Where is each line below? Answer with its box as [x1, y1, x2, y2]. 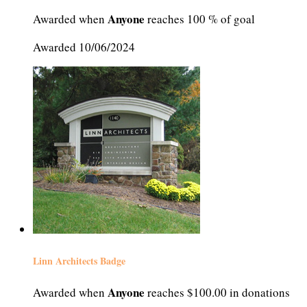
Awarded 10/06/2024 [33, 39, 135, 56]
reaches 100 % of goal [145, 11, 255, 27]
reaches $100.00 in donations [145, 284, 290, 301]
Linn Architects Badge [33, 253, 125, 268]
